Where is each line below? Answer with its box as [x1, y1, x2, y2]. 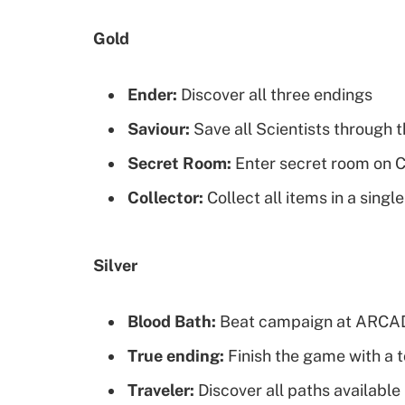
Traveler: [127, 381, 194, 400]
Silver [93, 256, 137, 276]
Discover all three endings [177, 85, 372, 105]
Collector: [127, 188, 207, 208]
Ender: [127, 85, 177, 105]
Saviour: [127, 119, 190, 139]
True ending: [127, 346, 224, 366]
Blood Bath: [127, 312, 216, 332]
